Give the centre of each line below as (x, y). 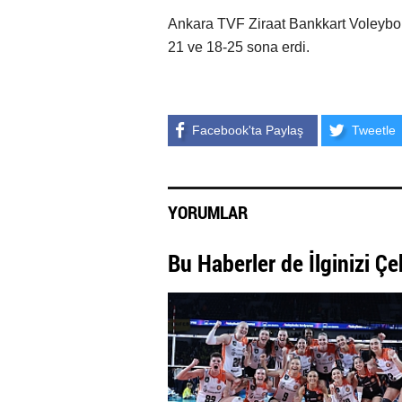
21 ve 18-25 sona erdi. (239, 47)
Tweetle (374, 130)
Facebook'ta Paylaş (248, 130)
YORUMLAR (208, 212)
